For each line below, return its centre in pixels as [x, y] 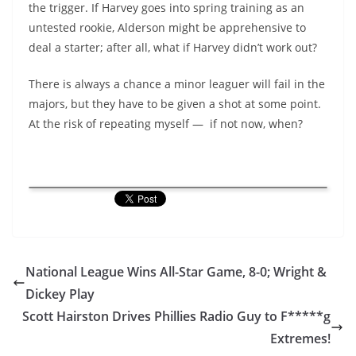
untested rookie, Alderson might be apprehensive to [167, 27]
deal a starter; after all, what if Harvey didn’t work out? [173, 47]
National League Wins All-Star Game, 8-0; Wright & [176, 272]
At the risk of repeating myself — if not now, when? [166, 124]
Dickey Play [60, 294]
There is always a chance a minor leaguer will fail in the [177, 84]
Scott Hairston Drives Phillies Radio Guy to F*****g [176, 316]
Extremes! [300, 339]
